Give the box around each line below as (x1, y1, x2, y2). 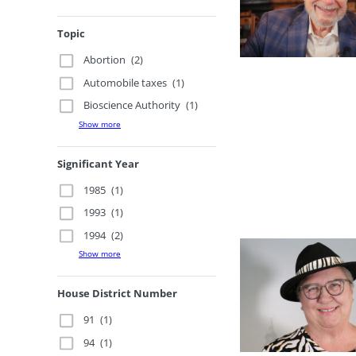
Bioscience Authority (83, 98, 181, 113)
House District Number (57, 286, 177, 300)
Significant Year (57, 156, 139, 171)
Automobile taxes (83, 75, 168, 90)
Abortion (83, 52, 126, 68)
